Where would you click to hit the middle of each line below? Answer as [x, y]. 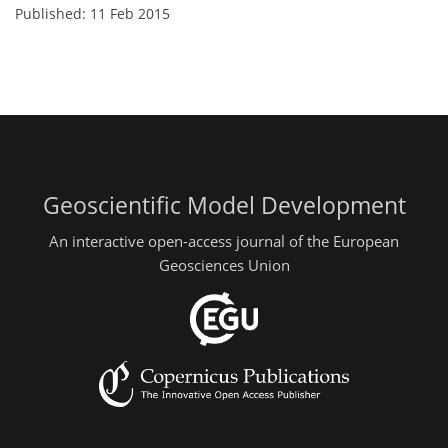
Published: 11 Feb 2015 [92, 14]
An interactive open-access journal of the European [224, 240]
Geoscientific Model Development [224, 206]
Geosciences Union [224, 264]
